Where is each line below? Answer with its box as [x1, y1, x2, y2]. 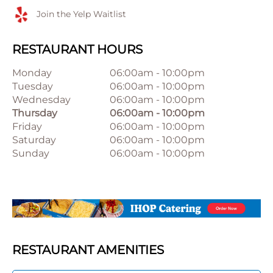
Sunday [12, 147, 49, 159]
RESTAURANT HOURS [12, 42, 143, 57]
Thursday [12, 107, 57, 119]
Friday [12, 121, 42, 132]
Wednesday [12, 94, 71, 105]
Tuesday [12, 80, 53, 92]
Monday [12, 67, 52, 79]
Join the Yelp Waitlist [37, 9, 126, 19]
